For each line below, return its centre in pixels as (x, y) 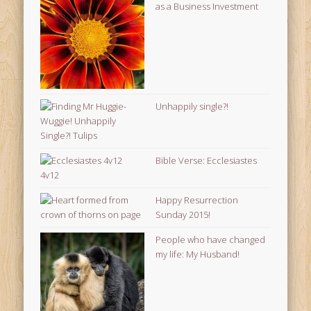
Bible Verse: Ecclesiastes (207, 161)
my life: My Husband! (198, 254)
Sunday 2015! (183, 215)
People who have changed (211, 240)
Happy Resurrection (197, 200)
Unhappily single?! (192, 107)
